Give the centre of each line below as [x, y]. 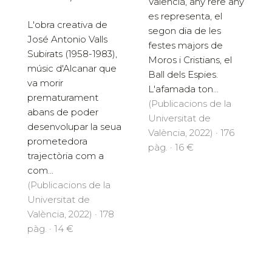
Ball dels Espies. [183, 75]
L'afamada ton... [183, 89]
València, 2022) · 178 [71, 214]
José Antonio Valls [67, 39]
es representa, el [185, 16]
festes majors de [185, 46]
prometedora [57, 141]
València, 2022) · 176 [191, 133]
